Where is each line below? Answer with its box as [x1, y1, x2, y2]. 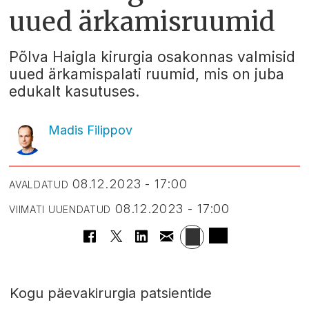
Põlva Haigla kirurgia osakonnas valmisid [9, 48, 296, 66]
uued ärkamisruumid [9, 5, 276, 38]
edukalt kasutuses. [9, 82, 140, 100]
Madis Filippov [48, 122, 132, 137]
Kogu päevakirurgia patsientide [9, 285, 212, 302]
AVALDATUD [9, 178, 69, 190]
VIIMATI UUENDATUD [9, 203, 112, 215]
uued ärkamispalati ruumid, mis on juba [9, 65, 285, 83]
